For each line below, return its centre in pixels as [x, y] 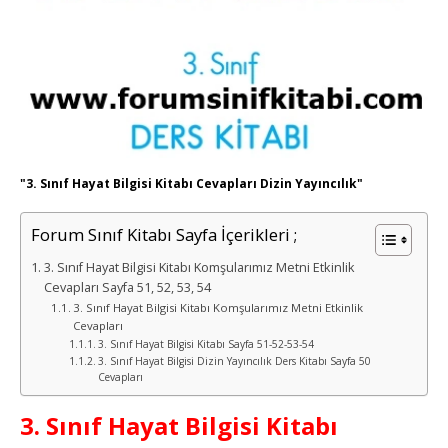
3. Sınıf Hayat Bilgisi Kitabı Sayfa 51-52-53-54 [205, 344]
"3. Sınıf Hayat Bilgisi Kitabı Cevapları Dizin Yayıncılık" [191, 184]
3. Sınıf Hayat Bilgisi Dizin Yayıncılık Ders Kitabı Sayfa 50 [234, 361]
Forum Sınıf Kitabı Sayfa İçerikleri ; [164, 235]
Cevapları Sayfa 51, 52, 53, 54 [127, 288]
